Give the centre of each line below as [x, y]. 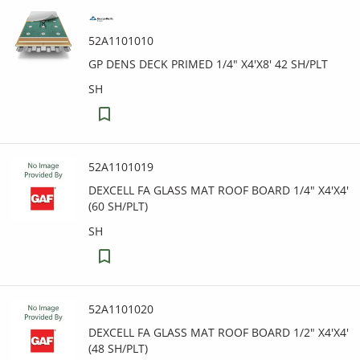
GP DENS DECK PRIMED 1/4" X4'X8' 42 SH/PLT [208, 64]
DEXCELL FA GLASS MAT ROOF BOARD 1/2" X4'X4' [219, 332]
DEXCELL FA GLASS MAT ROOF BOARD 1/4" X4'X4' [219, 190]
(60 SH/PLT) [118, 206]
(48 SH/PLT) [118, 348]
